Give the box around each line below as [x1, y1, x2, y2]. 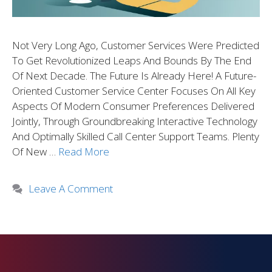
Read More [58, 144, 109, 159]
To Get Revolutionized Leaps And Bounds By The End [12, 53, 251, 68]
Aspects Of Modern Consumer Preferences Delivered [12, 99, 254, 114]
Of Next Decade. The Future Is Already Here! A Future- [12, 69, 256, 83]
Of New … [12, 144, 58, 159]
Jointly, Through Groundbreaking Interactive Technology [12, 114, 257, 129]
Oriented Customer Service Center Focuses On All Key [12, 84, 256, 98]
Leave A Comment [29, 182, 114, 196]
